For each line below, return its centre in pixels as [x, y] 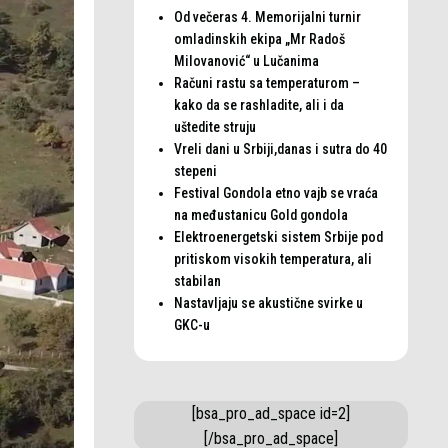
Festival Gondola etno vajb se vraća [275, 193]
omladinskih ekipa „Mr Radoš [259, 39]
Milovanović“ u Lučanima [246, 61]
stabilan [197, 281]
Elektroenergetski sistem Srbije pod [278, 237]
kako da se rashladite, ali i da [258, 105]
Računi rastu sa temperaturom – [266, 83]
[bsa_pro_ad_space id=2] [270, 413]
